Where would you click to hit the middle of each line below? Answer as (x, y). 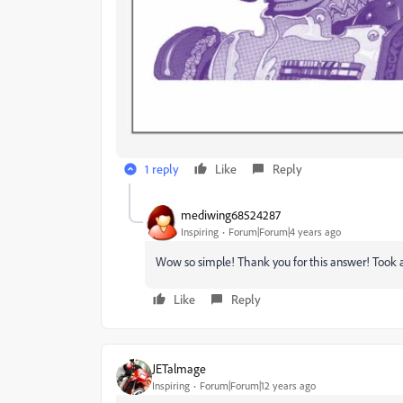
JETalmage (179, 369)
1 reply (162, 168)
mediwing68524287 (231, 215)
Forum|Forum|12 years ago (258, 386)
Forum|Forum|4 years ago (285, 232)
